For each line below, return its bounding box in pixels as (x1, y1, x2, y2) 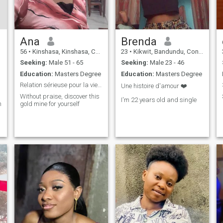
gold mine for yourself (19, 100, 80, 108)
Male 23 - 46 (148, 59, 184, 67)
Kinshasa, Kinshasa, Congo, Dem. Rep (30, 47, 96, 55)
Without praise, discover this (19, 92, 100, 100)
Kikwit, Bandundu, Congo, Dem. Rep (131, 47, 199, 55)
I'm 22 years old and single (120, 96, 197, 104)
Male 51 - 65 (47, 59, 83, 67)
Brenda (120, 34, 157, 48)
